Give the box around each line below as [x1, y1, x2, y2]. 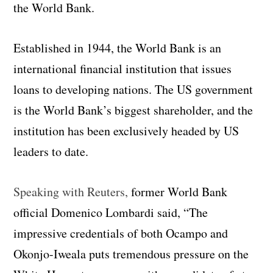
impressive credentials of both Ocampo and [13, 224, 229, 241]
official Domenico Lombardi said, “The [13, 204, 208, 221]
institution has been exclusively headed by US [13, 122, 239, 139]
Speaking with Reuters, [13, 183, 129, 200]
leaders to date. [13, 143, 89, 160]
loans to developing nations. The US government [13, 80, 253, 97]
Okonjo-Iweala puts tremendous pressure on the [13, 245, 249, 262]
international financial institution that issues [13, 60, 232, 77]
